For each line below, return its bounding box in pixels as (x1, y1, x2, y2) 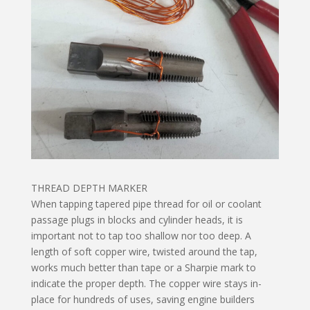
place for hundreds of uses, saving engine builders (30, 293, 255, 307)
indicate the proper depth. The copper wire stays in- (30, 277, 262, 291)
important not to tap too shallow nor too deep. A (30, 229, 251, 243)
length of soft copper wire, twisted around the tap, (30, 245, 257, 259)
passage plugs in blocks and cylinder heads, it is (30, 213, 243, 227)
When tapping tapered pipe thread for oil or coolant (30, 197, 262, 211)
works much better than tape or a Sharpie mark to (30, 261, 256, 275)
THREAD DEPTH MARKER (30, 181, 147, 195)
